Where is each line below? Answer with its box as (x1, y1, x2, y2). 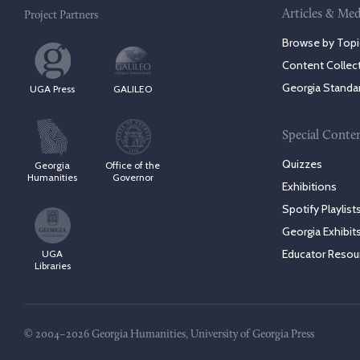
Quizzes (282, 157, 322, 172)
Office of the (105, 159, 160, 172)
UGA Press (30, 83, 75, 96)
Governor (112, 171, 153, 184)
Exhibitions (282, 179, 337, 194)
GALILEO (113, 83, 152, 96)
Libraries (34, 260, 71, 272)
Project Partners (24, 10, 98, 22)
